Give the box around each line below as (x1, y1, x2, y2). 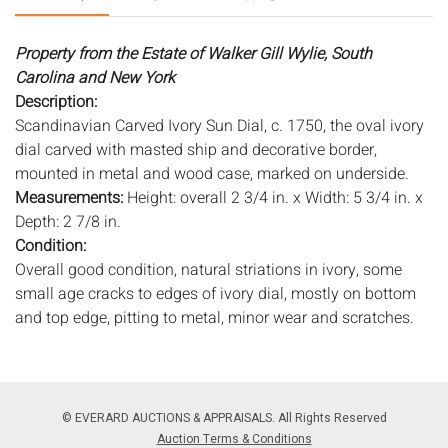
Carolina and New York (15, 65, 175, 90)
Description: (15, 89, 97, 114)
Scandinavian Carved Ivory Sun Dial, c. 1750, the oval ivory (15, 113, 424, 138)
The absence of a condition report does (137, 353, 415, 378)
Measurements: (15, 185, 127, 210)
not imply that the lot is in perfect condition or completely (15, 377, 415, 402)
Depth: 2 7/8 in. (15, 209, 121, 234)
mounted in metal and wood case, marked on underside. (15, 161, 409, 186)
